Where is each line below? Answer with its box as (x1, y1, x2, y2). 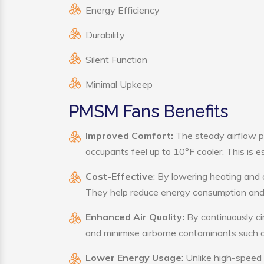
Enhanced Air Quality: (85, 211, 187, 223)
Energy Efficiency (85, 4, 160, 16)
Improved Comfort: (85, 130, 173, 141)
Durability (85, 29, 125, 41)
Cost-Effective (85, 170, 153, 182)
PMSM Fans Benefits (69, 101, 229, 121)
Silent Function (85, 54, 147, 65)
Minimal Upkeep (85, 78, 153, 90)
